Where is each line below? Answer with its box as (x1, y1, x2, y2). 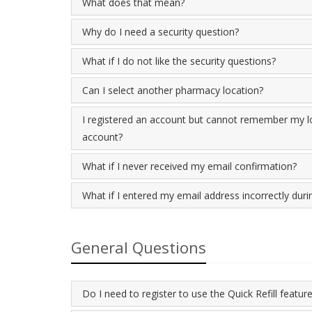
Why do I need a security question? (82, 25, 239, 38)
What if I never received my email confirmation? (82, 159, 297, 173)
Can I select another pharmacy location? (82, 84, 263, 97)
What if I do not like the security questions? (82, 54, 276, 68)
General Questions (71, 237, 206, 258)
